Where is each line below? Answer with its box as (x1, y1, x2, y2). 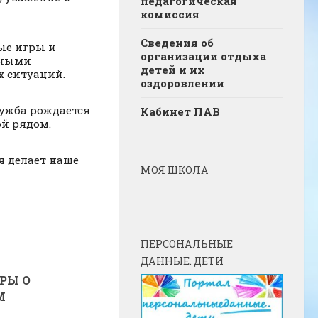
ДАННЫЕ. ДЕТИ (141, 254, 224, 268)
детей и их (141, 62, 205, 77)
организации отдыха (141, 49, 266, 64)
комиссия (141, 7, 199, 22)
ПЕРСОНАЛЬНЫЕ (141, 237, 233, 251)
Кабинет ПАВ (141, 104, 220, 119)
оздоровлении (141, 76, 224, 91)
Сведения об (141, 35, 214, 50)
